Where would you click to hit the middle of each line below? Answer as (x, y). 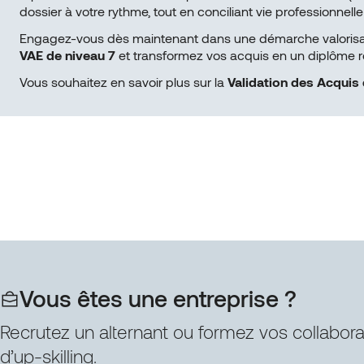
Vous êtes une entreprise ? (158, 298)
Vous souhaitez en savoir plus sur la (123, 81)
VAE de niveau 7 (67, 54)
